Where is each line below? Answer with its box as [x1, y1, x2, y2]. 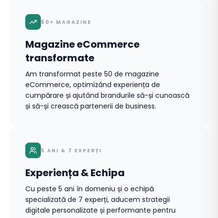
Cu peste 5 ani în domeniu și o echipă [25, 184, 154, 194]
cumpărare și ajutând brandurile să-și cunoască [25, 91, 189, 100]
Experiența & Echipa [25, 166, 125, 180]
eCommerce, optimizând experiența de [25, 80, 160, 90]
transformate [25, 51, 94, 65]
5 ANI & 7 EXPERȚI [41, 146, 102, 154]
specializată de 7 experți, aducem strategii [25, 195, 170, 204]
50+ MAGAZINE [41, 18, 91, 26]
